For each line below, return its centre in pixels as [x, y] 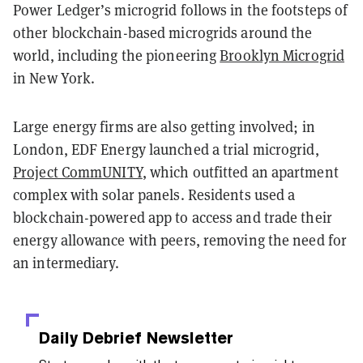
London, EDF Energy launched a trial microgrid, [166, 150]
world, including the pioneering [117, 56]
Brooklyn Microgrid [282, 56]
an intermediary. [66, 263]
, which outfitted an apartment [240, 173]
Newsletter [188, 338]
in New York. [56, 79]
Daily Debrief [90, 338]
